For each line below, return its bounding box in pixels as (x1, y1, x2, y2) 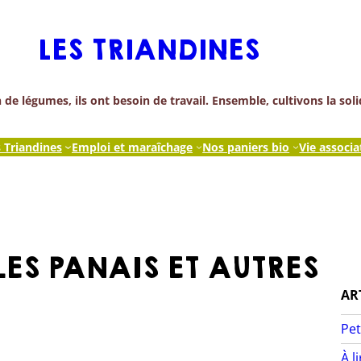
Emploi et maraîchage (71, 139, 193, 155)
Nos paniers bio (202, 139, 290, 155)
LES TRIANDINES (37, 31, 259, 71)
